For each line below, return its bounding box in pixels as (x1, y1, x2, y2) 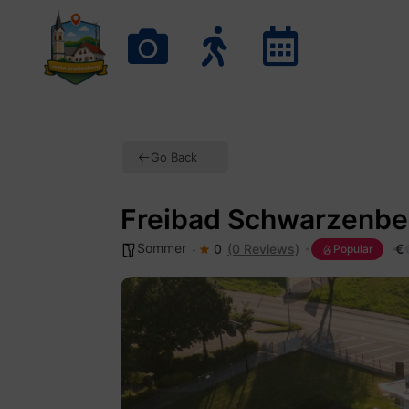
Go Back (151, 149, 197, 164)
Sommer (137, 240, 186, 257)
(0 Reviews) (227, 241, 299, 257)
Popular (333, 242, 373, 257)
